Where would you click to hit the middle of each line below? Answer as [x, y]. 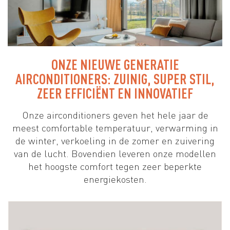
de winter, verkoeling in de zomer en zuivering [115, 140]
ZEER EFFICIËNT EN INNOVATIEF [115, 93]
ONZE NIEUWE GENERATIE [115, 64]
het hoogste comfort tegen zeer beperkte [115, 166]
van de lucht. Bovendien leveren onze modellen [115, 153]
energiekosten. [115, 179]
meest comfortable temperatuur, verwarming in [115, 127]
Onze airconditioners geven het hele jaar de [115, 114]
